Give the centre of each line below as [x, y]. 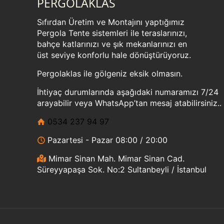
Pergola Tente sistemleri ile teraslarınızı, [112, 33]
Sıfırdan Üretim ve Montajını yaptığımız [111, 22]
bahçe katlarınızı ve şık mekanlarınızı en [112, 44]
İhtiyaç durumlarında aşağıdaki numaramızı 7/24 [128, 92]
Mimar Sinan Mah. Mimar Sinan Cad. [115, 158]
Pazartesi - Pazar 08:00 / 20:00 [106, 140]
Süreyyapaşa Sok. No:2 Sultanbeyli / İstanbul [122, 169]
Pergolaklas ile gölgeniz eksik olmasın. [110, 73]
